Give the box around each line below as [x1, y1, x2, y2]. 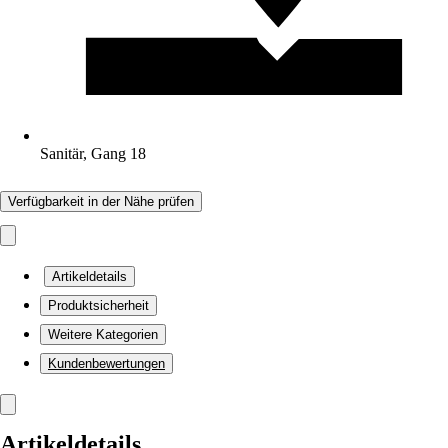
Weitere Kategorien [48, 327, 158, 342]
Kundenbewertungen [48, 356, 165, 371]
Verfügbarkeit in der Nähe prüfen [8, 194, 194, 209]
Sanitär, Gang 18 [40, 145, 146, 162]
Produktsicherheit [48, 298, 149, 313]
